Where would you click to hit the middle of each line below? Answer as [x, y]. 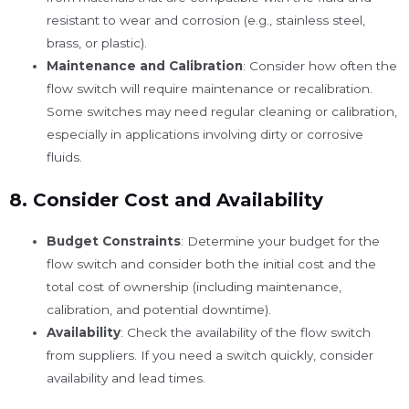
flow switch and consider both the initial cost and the [212, 263]
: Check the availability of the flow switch [246, 332]
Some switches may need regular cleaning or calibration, [222, 112]
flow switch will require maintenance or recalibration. [210, 89]
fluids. [65, 157]
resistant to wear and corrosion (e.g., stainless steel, [206, 21]
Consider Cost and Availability [178, 199]
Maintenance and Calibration [145, 66]
